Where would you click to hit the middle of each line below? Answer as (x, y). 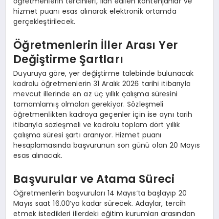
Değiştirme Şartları (68, 59)
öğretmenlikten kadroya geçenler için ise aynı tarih (103, 115)
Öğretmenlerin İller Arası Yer (96, 45)
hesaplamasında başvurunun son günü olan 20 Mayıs (107, 145)
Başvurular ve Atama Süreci (94, 179)
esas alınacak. (38, 156)
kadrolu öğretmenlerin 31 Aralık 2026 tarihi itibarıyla (102, 84)
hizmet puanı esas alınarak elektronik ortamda (95, 11)
